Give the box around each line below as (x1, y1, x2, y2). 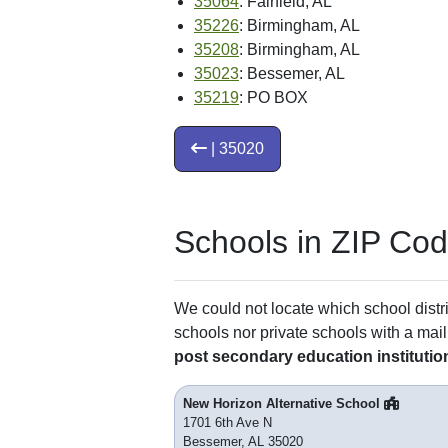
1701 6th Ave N (183, 414, 272, 430)
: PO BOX (239, 88, 308, 106)
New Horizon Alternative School (183, 395, 384, 411)
